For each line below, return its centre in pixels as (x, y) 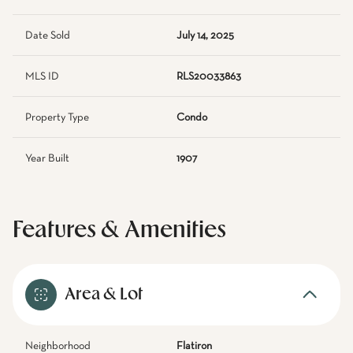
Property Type (57, 117)
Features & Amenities (119, 230)
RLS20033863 (209, 76)
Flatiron (194, 346)
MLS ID (42, 76)
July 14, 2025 (205, 35)
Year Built (47, 158)
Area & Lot (104, 295)
